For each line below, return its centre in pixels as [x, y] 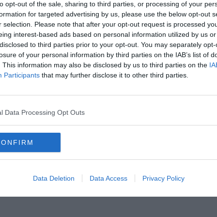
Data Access [108, 178]
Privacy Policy [163, 178]
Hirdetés [108, 95]
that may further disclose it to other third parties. [114, 75]
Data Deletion [54, 178]
